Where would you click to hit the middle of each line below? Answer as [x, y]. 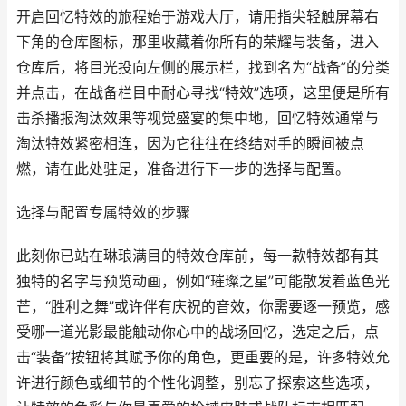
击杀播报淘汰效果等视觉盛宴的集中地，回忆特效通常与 [198, 118]
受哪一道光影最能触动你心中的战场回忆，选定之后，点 [198, 332]
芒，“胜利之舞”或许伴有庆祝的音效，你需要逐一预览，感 [203, 307]
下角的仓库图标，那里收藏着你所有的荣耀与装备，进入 [198, 42]
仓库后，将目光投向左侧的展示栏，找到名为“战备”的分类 [203, 68]
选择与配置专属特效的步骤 [103, 213]
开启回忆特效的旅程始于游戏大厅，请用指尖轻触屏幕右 [198, 17]
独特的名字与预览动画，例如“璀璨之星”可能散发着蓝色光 [203, 281]
